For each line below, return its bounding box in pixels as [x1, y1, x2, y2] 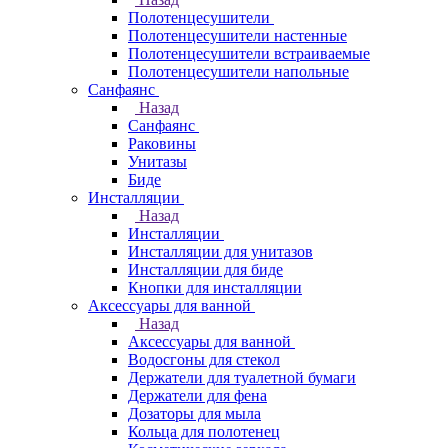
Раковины [128, 135, 196, 152]
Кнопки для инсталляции [128, 279, 302, 296]
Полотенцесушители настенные [128, 27, 347, 44]
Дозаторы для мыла [128, 405, 261, 422]
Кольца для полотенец [128, 423, 280, 440]
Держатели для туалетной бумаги [128, 369, 356, 386]
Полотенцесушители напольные [128, 63, 349, 80]
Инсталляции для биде [128, 261, 283, 278]
